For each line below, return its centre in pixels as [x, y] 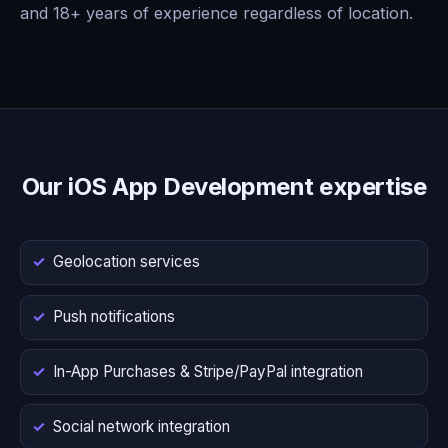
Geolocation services [126, 262]
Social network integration [141, 426]
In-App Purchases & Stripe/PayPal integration [208, 371]
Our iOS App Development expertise [224, 186]
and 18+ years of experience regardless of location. [216, 12]
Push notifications [114, 317]
